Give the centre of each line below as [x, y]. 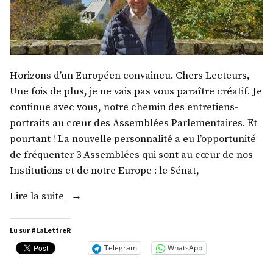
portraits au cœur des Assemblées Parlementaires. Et [133, 124]
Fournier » [89, 228]
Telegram [121, 248]
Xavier [80, 212]
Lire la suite [38, 197]
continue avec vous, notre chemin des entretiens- [124, 108]
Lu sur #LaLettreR [40, 230]
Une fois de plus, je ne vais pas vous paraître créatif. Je [136, 92]
